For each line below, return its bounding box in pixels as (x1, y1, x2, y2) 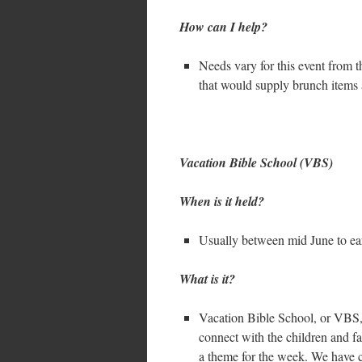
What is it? (179, 270, 235, 288)
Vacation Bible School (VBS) (179, 154, 333, 171)
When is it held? (179, 192, 264, 210)
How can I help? (179, 18, 267, 36)
